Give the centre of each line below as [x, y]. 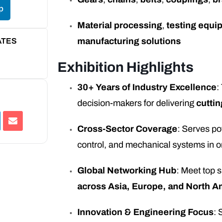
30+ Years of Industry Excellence [147, 87]
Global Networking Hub [127, 171]
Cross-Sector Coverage [128, 129]
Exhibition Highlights [126, 67]
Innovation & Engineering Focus [146, 212]
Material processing [120, 26]
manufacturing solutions [129, 41]
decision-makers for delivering [137, 103]
